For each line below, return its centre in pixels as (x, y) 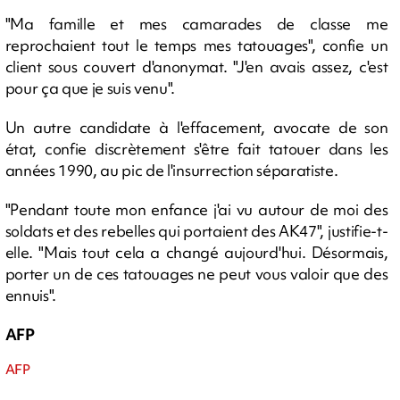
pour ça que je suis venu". (90, 87)
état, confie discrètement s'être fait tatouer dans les (196, 148)
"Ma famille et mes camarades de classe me (196, 23)
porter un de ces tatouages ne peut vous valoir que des (196, 273)
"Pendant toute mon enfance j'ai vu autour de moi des (196, 209)
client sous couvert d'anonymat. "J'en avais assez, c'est (196, 66)
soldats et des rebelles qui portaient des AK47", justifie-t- (196, 230)
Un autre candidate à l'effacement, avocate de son (196, 127)
